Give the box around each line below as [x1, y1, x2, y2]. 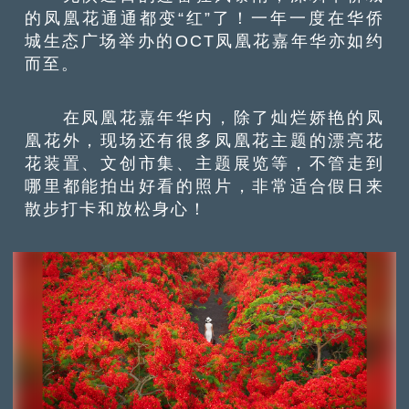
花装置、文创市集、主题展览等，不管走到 [25, 153, 384, 173]
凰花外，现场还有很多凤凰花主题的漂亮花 [25, 131, 384, 151]
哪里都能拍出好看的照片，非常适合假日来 [25, 176, 384, 196]
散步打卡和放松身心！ [25, 199, 208, 219]
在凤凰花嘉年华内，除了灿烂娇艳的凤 [25, 108, 384, 128]
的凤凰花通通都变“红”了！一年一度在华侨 [25, 7, 384, 27]
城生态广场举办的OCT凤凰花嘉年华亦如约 [25, 30, 384, 50]
